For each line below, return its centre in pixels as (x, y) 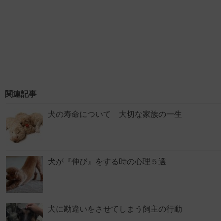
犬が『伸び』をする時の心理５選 (107, 162)
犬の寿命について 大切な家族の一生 (115, 114)
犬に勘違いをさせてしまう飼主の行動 (115, 209)
